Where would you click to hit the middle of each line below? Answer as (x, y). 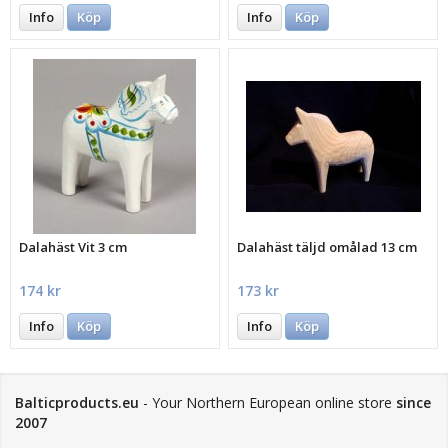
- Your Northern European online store (267, 403)
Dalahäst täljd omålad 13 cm (327, 247)
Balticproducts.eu (77, 403)
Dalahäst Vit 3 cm (73, 247)
